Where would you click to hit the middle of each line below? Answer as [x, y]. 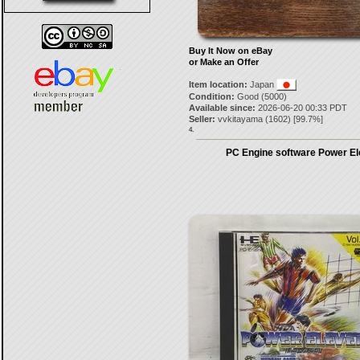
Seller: [202, 119]
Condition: [211, 96]
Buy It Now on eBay [230, 51]
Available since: [222, 108]
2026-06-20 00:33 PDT [301, 108]
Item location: [218, 84]
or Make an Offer [223, 62]
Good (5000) [260, 96]
